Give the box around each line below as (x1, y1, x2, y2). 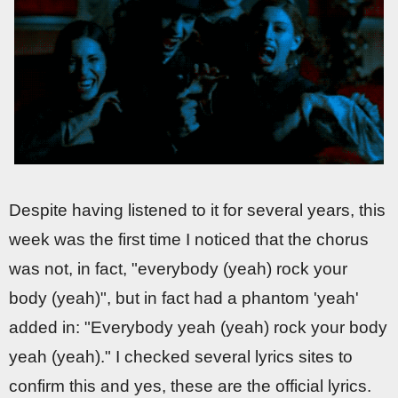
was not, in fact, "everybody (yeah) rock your (9, 259, 347, 278)
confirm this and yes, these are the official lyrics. (9, 376, 371, 395)
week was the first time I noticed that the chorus (9, 229, 369, 249)
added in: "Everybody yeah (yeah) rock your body (9, 317, 387, 337)
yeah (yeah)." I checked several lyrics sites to (9, 346, 353, 366)
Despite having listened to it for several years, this (9, 200, 386, 219)
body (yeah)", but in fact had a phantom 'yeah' (9, 288, 359, 307)
